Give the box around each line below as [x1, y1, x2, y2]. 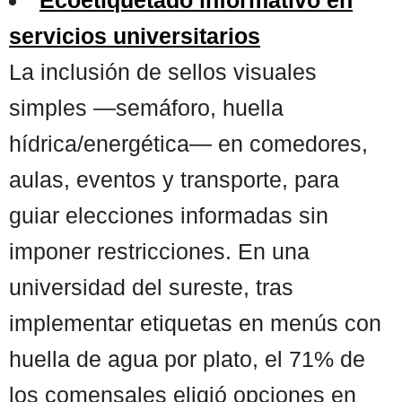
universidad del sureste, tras [9, 274, 293, 300]
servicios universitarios [9, 22, 260, 48]
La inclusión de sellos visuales [9, 58, 317, 84]
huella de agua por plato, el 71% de [9, 345, 365, 371]
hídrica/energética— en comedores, [9, 130, 368, 156]
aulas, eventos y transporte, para [9, 166, 339, 192]
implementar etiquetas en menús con [9, 310, 381, 336]
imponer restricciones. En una [9, 238, 310, 264]
